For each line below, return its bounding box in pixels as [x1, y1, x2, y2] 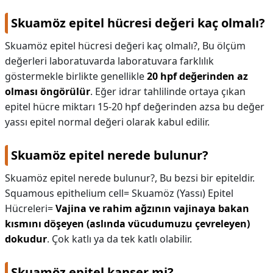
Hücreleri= [5, 202, 55, 215]
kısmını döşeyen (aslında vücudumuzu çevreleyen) [5, 217, 250, 230]
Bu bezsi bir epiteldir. [160, 171, 255, 185]
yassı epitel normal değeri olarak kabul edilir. [5, 115, 210, 129]
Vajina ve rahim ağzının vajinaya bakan [55, 202, 249, 215]
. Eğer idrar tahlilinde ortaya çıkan [90, 85, 246, 98]
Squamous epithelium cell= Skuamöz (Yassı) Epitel [5, 186, 233, 200]
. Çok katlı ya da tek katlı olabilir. [47, 232, 192, 246]
